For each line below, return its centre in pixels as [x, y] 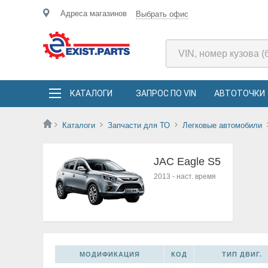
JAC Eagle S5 [187, 162]
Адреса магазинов [94, 13]
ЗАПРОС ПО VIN [166, 93]
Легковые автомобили [222, 125]
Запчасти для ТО [139, 125]
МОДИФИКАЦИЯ [109, 254]
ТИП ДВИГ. [242, 254]
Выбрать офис [162, 14]
